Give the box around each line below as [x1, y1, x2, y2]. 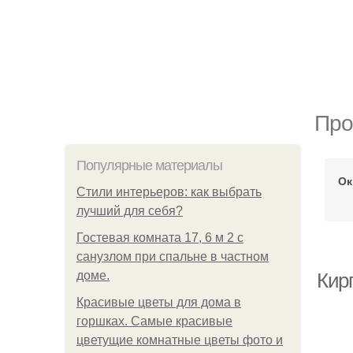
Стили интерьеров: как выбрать [76, 185, 262, 199]
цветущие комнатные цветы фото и [76, 333, 283, 347]
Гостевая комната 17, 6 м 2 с [76, 231, 243, 244]
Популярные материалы [76, 158, 222, 173]
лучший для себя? [76, 204, 183, 217]
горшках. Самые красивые [76, 314, 232, 328]
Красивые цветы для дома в [76, 295, 241, 309]
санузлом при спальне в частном [76, 250, 269, 263]
